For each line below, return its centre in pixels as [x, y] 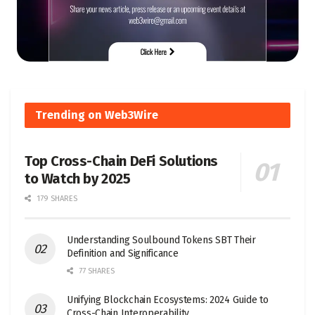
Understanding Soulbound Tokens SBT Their [161, 240]
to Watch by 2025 [78, 179]
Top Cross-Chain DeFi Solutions [122, 161]
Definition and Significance [123, 254]
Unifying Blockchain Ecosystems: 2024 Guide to [168, 300]
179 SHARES [56, 199]
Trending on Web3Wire [97, 115]
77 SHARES [96, 271]
